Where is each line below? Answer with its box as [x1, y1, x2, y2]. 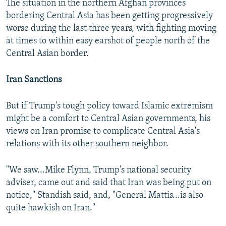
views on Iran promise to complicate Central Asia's [6, 127, 200, 137]
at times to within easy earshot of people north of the [6, 36, 210, 46]
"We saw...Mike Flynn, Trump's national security [6, 165, 191, 176]
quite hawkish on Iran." [6, 203, 95, 213]
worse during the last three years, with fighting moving [6, 24, 216, 34]
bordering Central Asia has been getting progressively [6, 11, 213, 21]
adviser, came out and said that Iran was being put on [6, 178, 211, 188]
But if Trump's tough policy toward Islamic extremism [6, 101, 213, 111]
